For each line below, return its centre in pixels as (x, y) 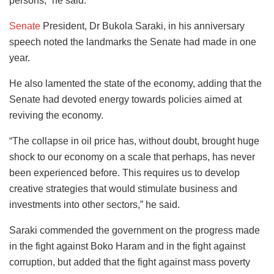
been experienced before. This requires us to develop (124, 172)
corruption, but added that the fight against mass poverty (130, 262)
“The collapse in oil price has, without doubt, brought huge (134, 141)
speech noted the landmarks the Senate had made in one (133, 42)
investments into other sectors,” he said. (94, 204)
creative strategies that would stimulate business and (123, 188)
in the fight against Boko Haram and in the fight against (127, 246)
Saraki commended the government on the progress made (135, 230)
